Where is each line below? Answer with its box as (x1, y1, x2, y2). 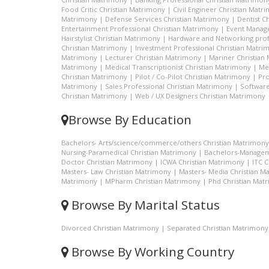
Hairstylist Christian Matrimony (61, 34, 160, 43)
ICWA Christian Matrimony (160, 157, 244, 166)
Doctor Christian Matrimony (61, 157, 153, 166)
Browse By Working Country (68, 243, 234, 260)
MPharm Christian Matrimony (105, 177, 201, 186)
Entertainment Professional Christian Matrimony (61, 24, 219, 33)
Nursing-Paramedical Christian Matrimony (61, 148, 196, 157)
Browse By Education (68, 111, 192, 128)
